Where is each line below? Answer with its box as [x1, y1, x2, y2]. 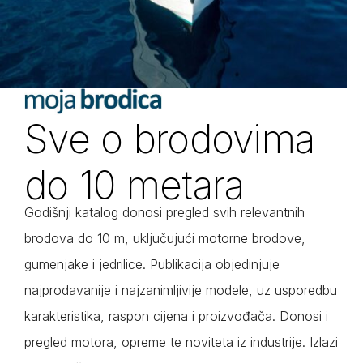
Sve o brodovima [24, 115, 315, 164]
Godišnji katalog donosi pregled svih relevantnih [24, 204, 305, 221]
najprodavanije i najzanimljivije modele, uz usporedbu [24, 282, 337, 299]
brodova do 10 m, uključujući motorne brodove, [24, 230, 305, 247]
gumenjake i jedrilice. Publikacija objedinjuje [24, 256, 280, 273]
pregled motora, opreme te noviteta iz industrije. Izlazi [24, 334, 338, 351]
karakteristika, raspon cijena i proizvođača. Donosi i [24, 308, 328, 325]
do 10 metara [24, 161, 245, 210]
